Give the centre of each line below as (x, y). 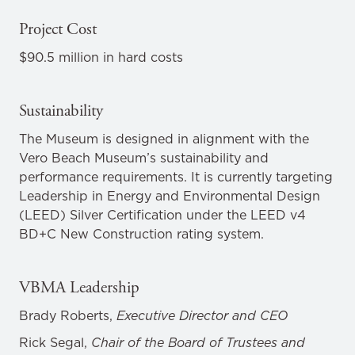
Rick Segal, (55, 342)
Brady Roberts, (68, 315)
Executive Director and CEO (202, 315)
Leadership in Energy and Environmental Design (170, 196)
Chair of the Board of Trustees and (198, 342)
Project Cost (58, 29)
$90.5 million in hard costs (101, 57)
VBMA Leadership (79, 288)
